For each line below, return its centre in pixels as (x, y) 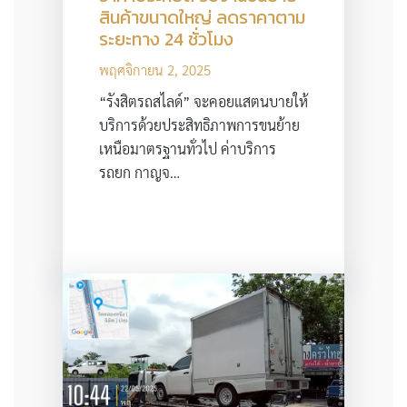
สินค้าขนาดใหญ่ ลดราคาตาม (202, 17)
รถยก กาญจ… (139, 172)
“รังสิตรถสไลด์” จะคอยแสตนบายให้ (203, 101)
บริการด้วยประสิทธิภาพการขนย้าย (199, 124)
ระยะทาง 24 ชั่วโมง (166, 39)
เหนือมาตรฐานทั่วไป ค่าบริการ (187, 148)
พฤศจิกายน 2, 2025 (154, 69)
